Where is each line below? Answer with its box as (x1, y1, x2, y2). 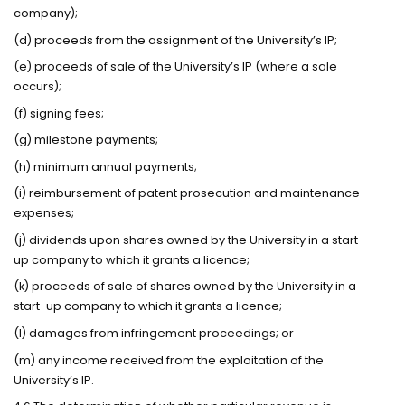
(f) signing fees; (14, 105, 105, 121)
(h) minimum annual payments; (14, 158, 198, 174)
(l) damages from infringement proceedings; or (14, 325, 295, 341)
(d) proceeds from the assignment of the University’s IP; (14, 32, 338, 48)
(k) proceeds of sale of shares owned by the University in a (14, 278, 357, 295)
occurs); (14, 79, 62, 95)
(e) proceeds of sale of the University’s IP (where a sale (14, 59, 338, 75)
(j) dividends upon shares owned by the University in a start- (14, 231, 365, 248)
